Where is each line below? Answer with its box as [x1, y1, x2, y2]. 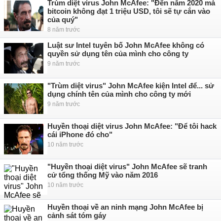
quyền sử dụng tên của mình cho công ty [47, 49, 188, 58]
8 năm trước [47, 26, 80, 33]
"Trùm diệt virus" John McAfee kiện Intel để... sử [47, 81, 214, 90]
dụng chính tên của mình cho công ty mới [47, 90, 191, 98]
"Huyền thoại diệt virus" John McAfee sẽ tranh [47, 162, 207, 171]
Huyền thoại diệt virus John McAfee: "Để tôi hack [47, 122, 217, 130]
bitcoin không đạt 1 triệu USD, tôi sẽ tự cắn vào [47, 7, 210, 15]
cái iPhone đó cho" [47, 130, 112, 139]
